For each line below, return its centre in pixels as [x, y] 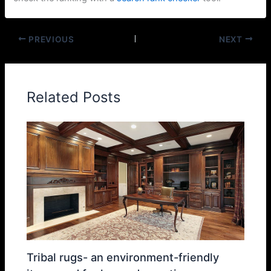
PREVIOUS [50, 39]
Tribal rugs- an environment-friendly [123, 257]
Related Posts [74, 97]
